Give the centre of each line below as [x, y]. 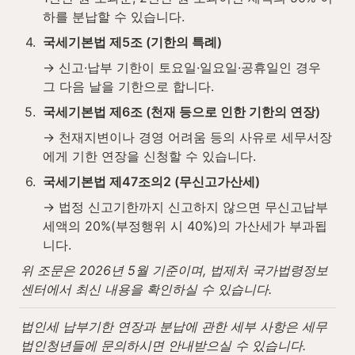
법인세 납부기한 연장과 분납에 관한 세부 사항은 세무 [174, 326]
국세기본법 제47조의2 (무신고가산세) [151, 181]
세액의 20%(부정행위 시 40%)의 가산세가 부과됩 [185, 225]
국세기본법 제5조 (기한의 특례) [132, 42]
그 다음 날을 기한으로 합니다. [128, 86]
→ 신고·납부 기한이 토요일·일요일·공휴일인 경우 [182, 67]
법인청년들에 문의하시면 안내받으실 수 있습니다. [163, 345]
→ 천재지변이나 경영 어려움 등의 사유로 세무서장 [187, 137]
